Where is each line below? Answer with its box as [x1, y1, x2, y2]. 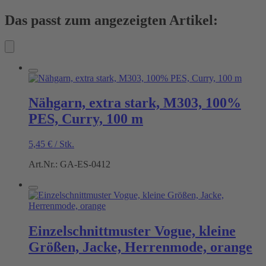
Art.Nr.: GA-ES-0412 [28, 159, 110, 170]
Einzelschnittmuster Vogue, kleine [28, 223, 236, 239]
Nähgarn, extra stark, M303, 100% [28, 95, 241, 111]
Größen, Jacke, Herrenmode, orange [28, 239, 252, 255]
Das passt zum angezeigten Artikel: [5, 12, 218, 28]
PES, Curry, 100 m [28, 111, 143, 127]
